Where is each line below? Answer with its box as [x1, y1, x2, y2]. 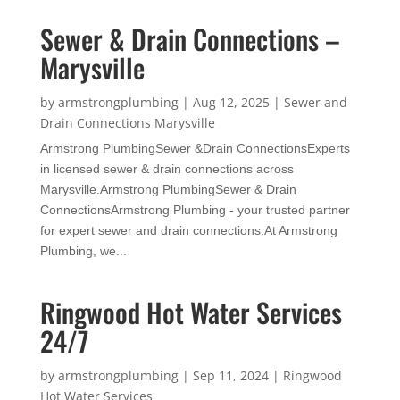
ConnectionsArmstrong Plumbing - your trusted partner [39, 202, 350, 217]
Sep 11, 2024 [192, 366, 269, 384]
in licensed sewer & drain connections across [39, 161, 294, 176]
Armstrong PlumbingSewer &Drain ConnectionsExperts [39, 140, 350, 155]
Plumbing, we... [39, 243, 127, 258]
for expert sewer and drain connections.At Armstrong [39, 222, 337, 237]
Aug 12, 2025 [192, 93, 270, 111]
